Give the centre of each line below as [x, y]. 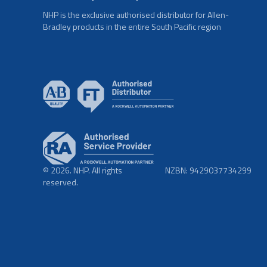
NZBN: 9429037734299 [208, 170]
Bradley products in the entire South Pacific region [132, 26]
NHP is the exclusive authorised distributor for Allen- [136, 14]
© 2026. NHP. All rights [83, 170]
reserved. [60, 182]
